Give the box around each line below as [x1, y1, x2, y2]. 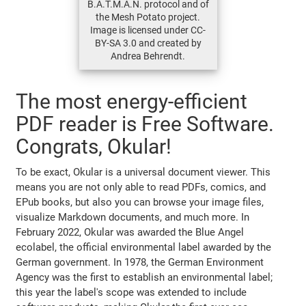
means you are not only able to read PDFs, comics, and [16, 180, 266, 193]
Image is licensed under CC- [90, 24, 206, 36]
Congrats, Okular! [16, 134, 172, 158]
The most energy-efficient [16, 89, 248, 113]
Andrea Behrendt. [111, 50, 185, 61]
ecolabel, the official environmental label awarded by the [16, 240, 272, 253]
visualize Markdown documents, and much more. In [16, 210, 250, 223]
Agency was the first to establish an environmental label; [16, 270, 273, 283]
